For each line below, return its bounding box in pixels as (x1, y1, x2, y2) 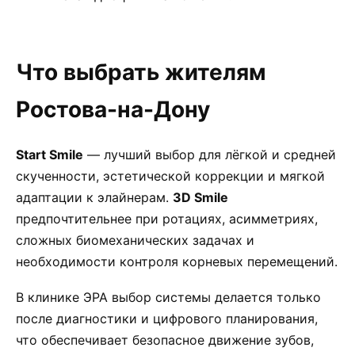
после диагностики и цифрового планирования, (16, 311, 318, 326)
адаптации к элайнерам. (16, 189, 173, 205)
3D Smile (173, 189, 228, 205)
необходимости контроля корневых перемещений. (16, 254, 338, 269)
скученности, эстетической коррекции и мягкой (16, 168, 325, 184)
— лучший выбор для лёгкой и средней (83, 147, 336, 162)
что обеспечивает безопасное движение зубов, (16, 332, 314, 348)
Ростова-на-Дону (16, 96, 210, 123)
